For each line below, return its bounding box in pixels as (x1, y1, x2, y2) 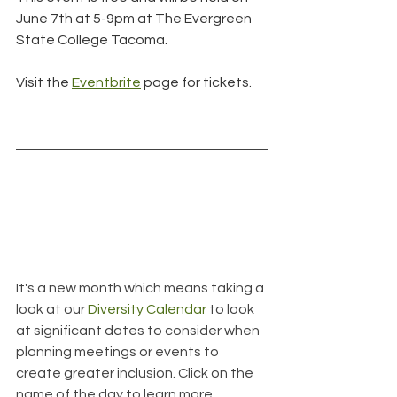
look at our (16, 301, 88, 316)
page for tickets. (141, 75, 252, 90)
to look (206, 301, 257, 316)
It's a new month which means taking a (16, 280, 267, 295)
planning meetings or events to (16, 344, 222, 359)
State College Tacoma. (16, 33, 167, 48)
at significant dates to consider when (16, 323, 262, 338)
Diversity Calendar (88, 301, 206, 316)
